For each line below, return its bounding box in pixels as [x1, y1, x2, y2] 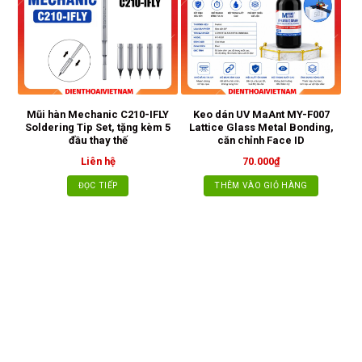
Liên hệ [80, 155, 116, 168]
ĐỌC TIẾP [78, 179, 118, 191]
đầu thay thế [68, 134, 128, 147]
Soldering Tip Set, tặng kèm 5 [25, 121, 170, 134]
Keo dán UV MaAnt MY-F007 [192, 108, 330, 121]
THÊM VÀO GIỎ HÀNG [214, 179, 308, 191]
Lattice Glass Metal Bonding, [188, 121, 334, 134]
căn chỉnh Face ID [217, 134, 305, 147]
